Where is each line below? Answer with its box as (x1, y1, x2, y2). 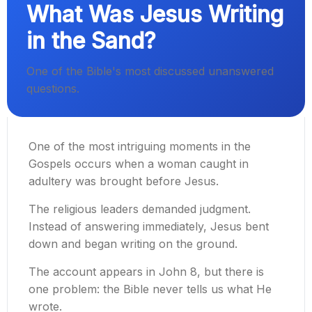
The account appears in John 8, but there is (29, 265, 264, 279)
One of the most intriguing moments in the (29, 139, 251, 154)
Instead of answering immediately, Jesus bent (29, 219, 269, 234)
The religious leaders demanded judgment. (29, 202, 251, 217)
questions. (26, 81, 79, 96)
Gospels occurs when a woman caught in (29, 157, 249, 171)
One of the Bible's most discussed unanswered (26, 64, 274, 79)
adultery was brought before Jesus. (29, 174, 219, 189)
